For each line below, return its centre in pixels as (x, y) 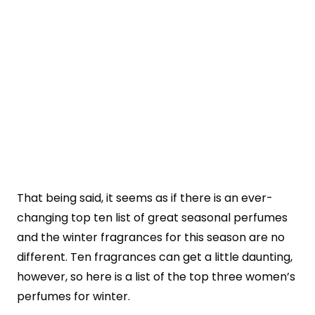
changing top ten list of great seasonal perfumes (152, 218)
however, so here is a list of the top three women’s (156, 277)
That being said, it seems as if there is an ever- (145, 198)
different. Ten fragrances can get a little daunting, (155, 257)
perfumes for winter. (73, 297)
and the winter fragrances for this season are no (151, 238)
